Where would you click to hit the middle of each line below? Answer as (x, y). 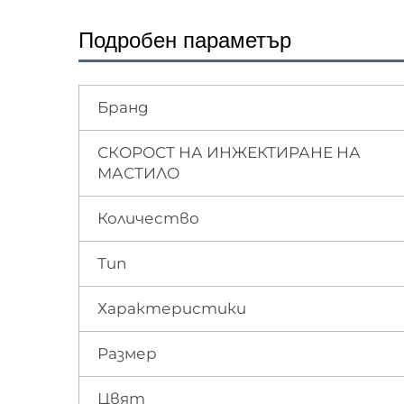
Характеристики (172, 308)
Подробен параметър (185, 40)
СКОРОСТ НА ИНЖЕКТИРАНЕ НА (229, 152)
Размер (127, 353)
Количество (148, 218)
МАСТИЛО (138, 173)
